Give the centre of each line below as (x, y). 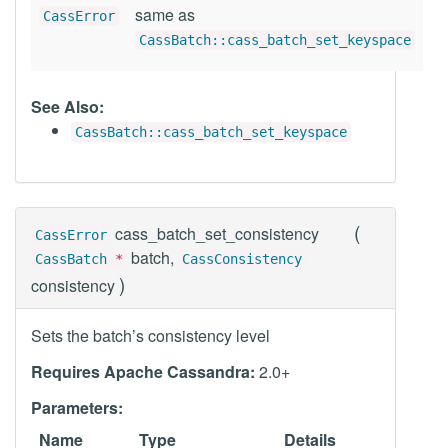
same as (165, 14)
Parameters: (77, 407)
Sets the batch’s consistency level (150, 335)
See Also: (67, 106)
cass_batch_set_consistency (217, 233)
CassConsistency (242, 259)
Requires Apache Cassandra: (143, 371)
